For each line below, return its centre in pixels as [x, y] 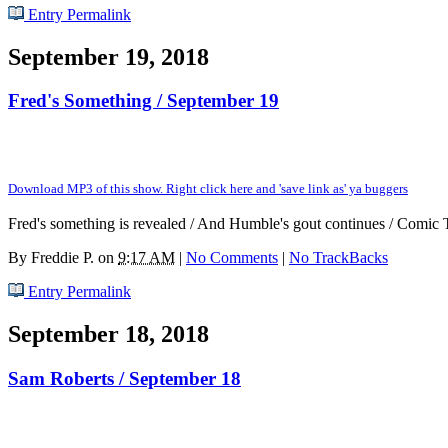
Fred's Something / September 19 [143, 101]
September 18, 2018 [108, 334]
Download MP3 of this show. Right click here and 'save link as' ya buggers [208, 189]
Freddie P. [62, 258]
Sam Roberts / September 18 [124, 378]
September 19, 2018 [108, 56]
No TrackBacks [338, 258]
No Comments [232, 258]
